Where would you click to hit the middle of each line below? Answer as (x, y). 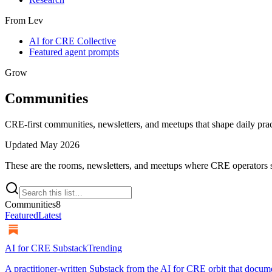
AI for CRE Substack (46, 248)
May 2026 (60, 144)
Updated (22, 144)
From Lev (24, 20)
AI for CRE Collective (73, 41)
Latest (50, 215)
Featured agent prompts (74, 52)
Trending (105, 248)
